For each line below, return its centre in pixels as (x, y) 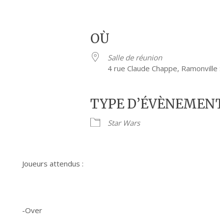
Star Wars (124, 123)
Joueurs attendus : (53, 164)
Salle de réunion (135, 58)
